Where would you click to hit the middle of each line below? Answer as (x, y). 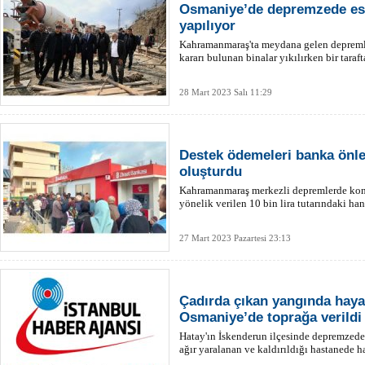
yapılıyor (207, 26)
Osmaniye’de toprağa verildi (270, 317)
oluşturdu (211, 172)
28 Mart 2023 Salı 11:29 (226, 92)
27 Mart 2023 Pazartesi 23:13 (235, 238)
